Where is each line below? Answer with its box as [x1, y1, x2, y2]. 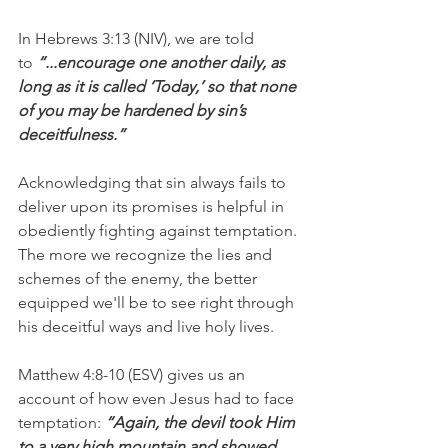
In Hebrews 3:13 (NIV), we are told [18, 28, 258, 48]
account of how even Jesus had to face [18, 388, 298, 408]
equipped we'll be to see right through [18, 292, 298, 312]
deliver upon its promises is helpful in [18, 196, 288, 216]
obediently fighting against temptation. [18, 220, 301, 240]
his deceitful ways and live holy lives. [18, 316, 274, 336]
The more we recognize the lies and [18, 244, 276, 264]
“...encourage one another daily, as [37, 52, 289, 72]
